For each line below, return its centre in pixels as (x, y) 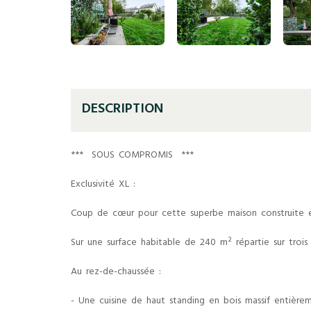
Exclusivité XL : (103, 185)
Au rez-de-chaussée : (116, 272)
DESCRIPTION (123, 110)
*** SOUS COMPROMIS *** (132, 156)
